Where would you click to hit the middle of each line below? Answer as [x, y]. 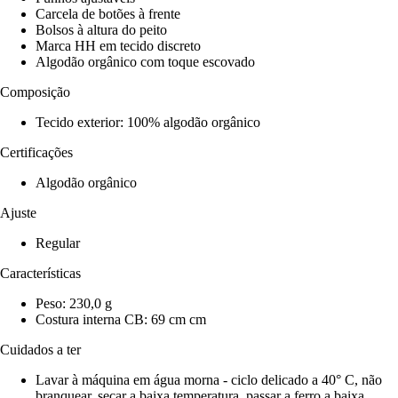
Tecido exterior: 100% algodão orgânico [148, 122]
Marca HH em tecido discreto [118, 45]
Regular [58, 243]
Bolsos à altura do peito [101, 29]
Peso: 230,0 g [74, 303]
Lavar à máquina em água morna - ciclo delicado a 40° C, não [209, 379]
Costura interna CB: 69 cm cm [121, 319]
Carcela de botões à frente [108, 13]
